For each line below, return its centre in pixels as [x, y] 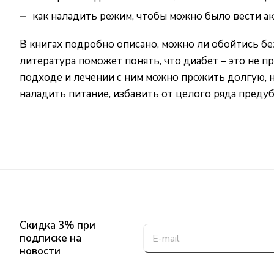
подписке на [50, 238]
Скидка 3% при [57, 225]
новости [40, 251]
